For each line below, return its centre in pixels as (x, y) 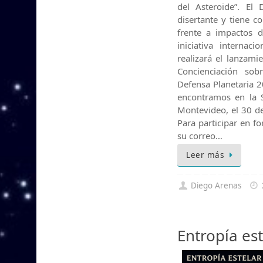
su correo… (200, 136)
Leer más (205, 155)
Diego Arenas (216, 186)
